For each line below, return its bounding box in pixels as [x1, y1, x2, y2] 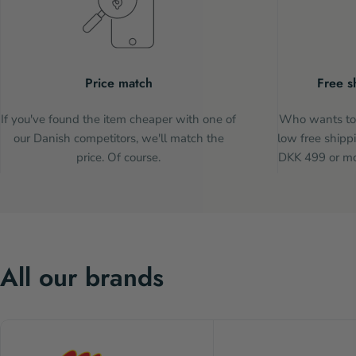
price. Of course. [76, 149, 161, 165]
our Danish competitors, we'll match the [13, 130, 224, 146]
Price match [84, 73, 153, 92]
